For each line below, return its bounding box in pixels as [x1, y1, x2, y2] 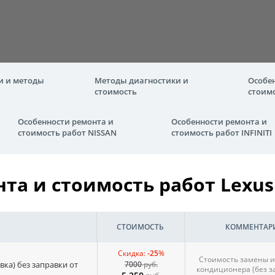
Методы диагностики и [95, 75, 188, 86]
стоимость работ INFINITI [171, 127, 272, 138]
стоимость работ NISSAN [18, 127, 117, 138]
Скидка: [118, 248, 147, 258]
